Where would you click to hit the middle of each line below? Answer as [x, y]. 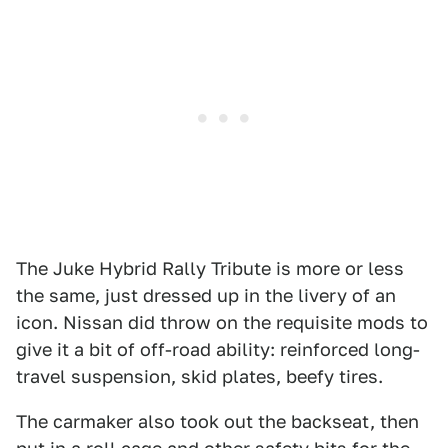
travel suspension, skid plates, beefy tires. [199, 377]
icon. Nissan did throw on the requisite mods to [222, 323]
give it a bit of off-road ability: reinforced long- [218, 350]
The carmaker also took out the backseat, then [217, 422]
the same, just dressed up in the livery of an [206, 296]
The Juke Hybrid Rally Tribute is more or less [210, 269]
